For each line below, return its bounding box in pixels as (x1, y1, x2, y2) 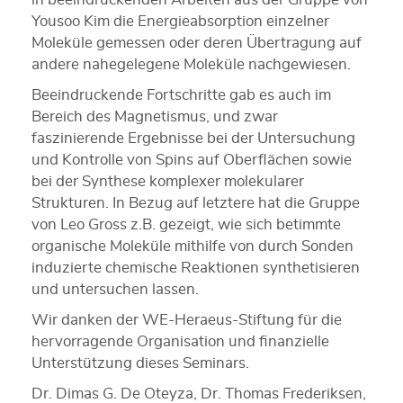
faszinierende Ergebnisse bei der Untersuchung (31, 130, 355, 146)
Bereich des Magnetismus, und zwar (31, 108, 278, 124)
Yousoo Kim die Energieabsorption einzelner (31, 13, 329, 29)
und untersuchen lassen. (31, 281, 199, 297)
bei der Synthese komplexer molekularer (31, 173, 304, 189)
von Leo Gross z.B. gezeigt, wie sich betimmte (31, 216, 341, 232)
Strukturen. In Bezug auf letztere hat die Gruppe (31, 194, 360, 210)
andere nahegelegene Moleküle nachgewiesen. (31, 56, 351, 72)
